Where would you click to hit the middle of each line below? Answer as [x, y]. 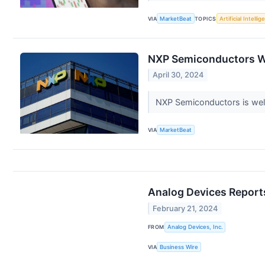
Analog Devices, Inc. [195, 227]
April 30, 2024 [178, 75]
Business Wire [179, 247]
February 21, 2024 [185, 208]
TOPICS [206, 18]
